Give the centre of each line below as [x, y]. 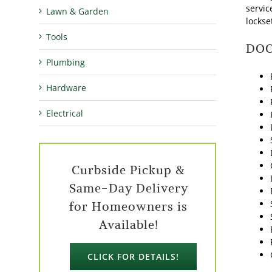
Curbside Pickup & [129, 169]
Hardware [66, 87]
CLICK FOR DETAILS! [133, 256]
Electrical [65, 113]
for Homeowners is [129, 206]
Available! [128, 224]
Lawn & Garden [78, 11]
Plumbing [66, 62]
